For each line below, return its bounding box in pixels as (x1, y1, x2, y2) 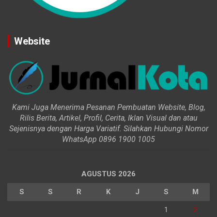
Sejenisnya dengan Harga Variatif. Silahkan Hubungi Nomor (9, 124, 208, 134)
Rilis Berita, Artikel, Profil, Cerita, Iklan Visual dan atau (19, 113, 198, 123)
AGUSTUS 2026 (81, 170, 136, 179)
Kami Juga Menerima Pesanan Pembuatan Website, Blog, (12, 103, 205, 112)
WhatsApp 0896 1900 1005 (62, 135, 155, 144)
